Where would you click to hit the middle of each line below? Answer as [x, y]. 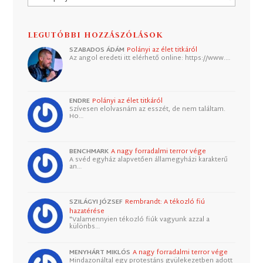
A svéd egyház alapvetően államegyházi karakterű [149, 159]
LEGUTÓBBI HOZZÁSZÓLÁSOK [96, 35]
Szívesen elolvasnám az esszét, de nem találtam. [148, 109]
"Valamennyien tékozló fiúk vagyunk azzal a [140, 219]
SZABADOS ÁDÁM [97, 50]
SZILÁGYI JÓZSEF [96, 202]
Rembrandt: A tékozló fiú [165, 202]
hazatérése [87, 211]
